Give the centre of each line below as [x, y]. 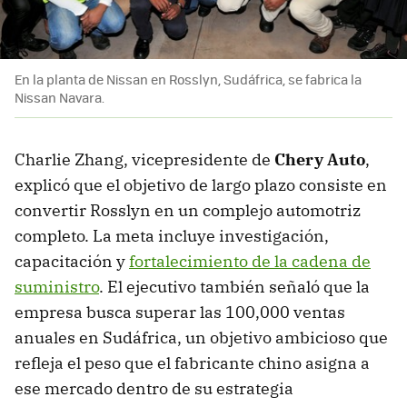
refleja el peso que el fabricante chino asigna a [192, 362]
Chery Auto [320, 159]
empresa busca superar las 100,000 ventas [180, 312]
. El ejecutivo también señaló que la [234, 286]
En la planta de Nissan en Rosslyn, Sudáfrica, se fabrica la [188, 79]
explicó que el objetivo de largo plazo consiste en [201, 184]
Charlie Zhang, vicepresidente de [144, 159]
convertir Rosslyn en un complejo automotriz [188, 210]
